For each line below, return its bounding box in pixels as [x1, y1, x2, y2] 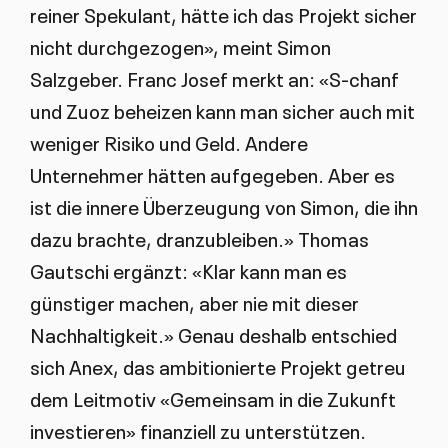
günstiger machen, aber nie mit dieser [29, 287, 359, 316]
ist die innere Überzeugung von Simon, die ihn [29, 191, 418, 220]
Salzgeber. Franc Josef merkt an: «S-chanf [29, 63, 399, 92]
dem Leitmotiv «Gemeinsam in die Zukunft [29, 383, 396, 412]
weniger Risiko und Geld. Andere [29, 127, 308, 156]
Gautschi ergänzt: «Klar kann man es [29, 255, 347, 284]
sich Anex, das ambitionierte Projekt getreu [29, 351, 406, 380]
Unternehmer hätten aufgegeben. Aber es [29, 159, 395, 188]
